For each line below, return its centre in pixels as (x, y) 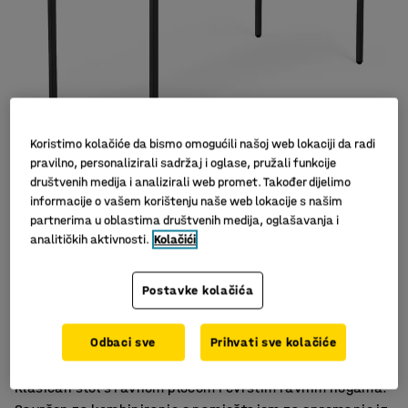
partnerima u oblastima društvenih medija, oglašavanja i (185, 220)
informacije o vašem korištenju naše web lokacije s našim (187, 201)
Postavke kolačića (198, 291)
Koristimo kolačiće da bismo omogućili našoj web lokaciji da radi (203, 144)
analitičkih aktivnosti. (90, 240)
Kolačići (175, 240)
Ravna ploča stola (86, 351)
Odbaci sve (123, 342)
